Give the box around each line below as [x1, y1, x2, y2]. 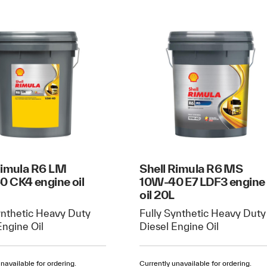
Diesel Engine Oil [139, 221, 219, 232]
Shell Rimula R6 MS [139, 162, 243, 176]
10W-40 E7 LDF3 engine [139, 175, 265, 189]
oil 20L [139, 188, 175, 202]
